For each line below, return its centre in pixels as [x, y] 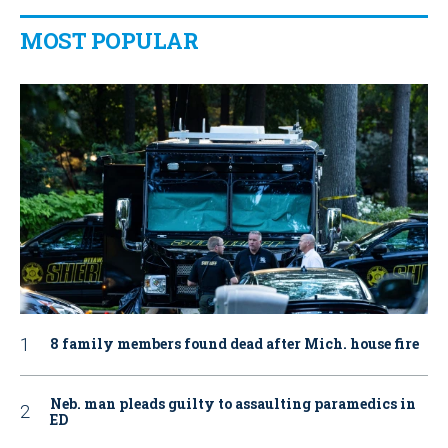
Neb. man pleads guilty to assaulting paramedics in [233, 403]
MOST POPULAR [109, 40]
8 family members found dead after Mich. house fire [234, 344]
